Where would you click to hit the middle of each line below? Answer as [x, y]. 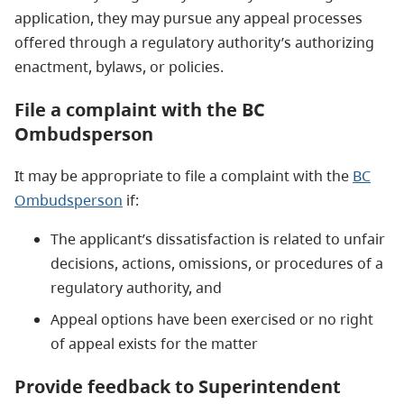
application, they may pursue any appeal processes [188, 18]
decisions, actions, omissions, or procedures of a [217, 263]
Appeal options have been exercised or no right [212, 319]
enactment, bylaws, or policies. [119, 66]
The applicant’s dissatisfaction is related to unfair [218, 239]
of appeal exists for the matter [154, 343]
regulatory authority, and [136, 287]
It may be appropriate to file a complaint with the [184, 175]
